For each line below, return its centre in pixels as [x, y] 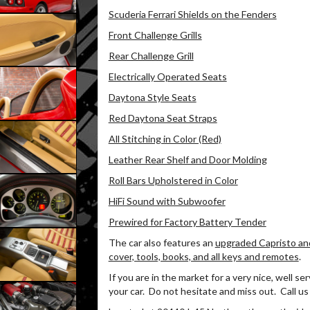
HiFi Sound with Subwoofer [167, 201]
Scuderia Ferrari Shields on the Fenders [192, 14]
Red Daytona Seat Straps [163, 118]
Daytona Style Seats [152, 97]
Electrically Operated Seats [167, 76]
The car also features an [162, 243]
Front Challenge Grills [155, 35]
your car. [126, 291]
